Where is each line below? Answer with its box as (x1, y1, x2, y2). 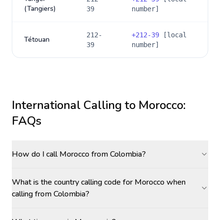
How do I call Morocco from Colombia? (12, 149, 146, 160)
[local (159, 31, 187, 39)
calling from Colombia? (12, 189, 89, 199)
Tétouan (24, 35, 50, 44)
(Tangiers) (24, 4, 55, 13)
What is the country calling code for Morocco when (12, 177, 186, 188)
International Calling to (12, 97, 138, 113)
